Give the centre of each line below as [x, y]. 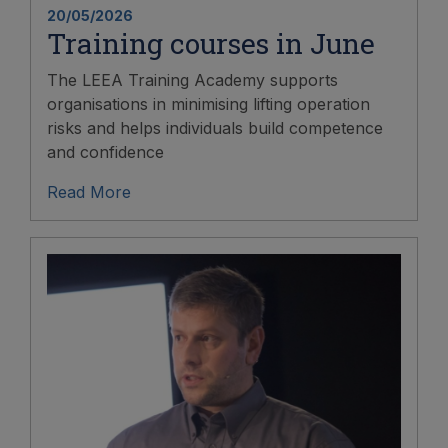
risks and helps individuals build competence [215, 128]
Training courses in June [211, 44]
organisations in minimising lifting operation [208, 104]
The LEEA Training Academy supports [192, 80]
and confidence [105, 152]
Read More [91, 192]
